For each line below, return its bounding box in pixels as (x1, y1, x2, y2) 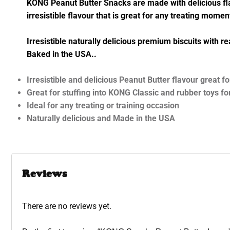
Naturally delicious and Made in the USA (27, 113, 175, 123)
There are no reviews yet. (22, 201, 111, 211)
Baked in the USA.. (27, 49, 97, 59)
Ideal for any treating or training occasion (27, 100, 179, 110)
